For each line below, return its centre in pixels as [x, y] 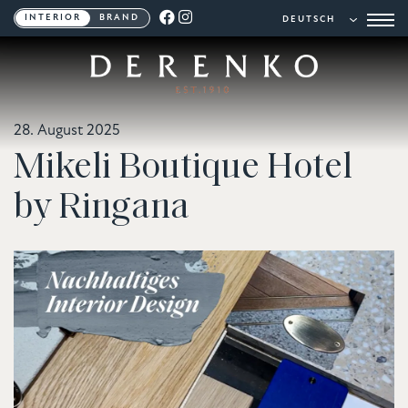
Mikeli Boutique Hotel [183, 163]
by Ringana [102, 204]
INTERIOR [53, 18]
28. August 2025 [67, 131]
